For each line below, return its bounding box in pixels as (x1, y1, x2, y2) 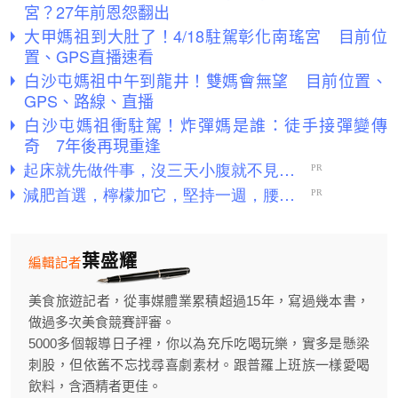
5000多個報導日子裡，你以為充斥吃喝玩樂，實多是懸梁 (28, 336, 370, 352)
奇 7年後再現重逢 (24, 133, 161, 157)
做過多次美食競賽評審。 (28, 314, 175, 330)
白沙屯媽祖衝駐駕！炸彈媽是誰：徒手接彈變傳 (24, 113, 387, 137)
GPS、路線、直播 (24, 89, 154, 113)
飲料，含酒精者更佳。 (28, 378, 162, 394)
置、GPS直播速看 (24, 44, 154, 68)
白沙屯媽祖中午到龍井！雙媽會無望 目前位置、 (24, 68, 387, 92)
